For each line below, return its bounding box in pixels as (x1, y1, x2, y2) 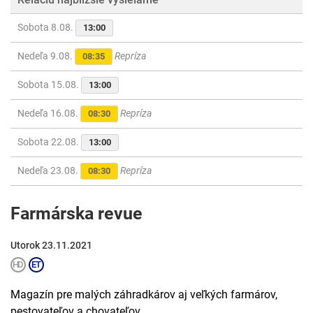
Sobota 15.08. (17, 79, 81, 91)
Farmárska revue (10, 203, 143, 224)
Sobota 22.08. (17, 136, 81, 148)
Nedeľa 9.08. (17, 50, 75, 62)
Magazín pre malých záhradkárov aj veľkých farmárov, (10, 288, 277, 302)
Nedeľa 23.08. (17, 165, 80, 177)
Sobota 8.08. (17, 22, 75, 34)
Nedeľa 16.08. (17, 108, 80, 119)
